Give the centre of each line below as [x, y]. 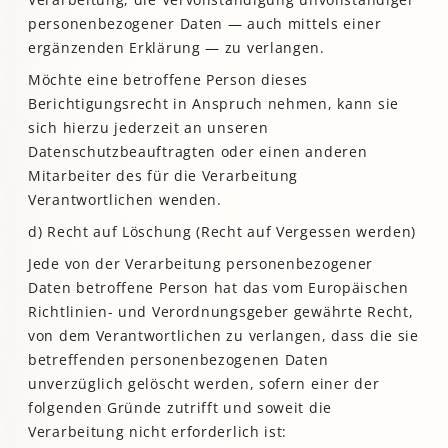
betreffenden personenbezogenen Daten [178, 359]
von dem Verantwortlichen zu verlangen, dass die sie [223, 335]
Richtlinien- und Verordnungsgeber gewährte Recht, [221, 311]
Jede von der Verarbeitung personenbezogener [201, 263]
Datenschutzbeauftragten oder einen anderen [198, 151]
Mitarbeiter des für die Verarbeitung [163, 175]
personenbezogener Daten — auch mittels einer [205, 23]
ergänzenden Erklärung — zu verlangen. [176, 47]
